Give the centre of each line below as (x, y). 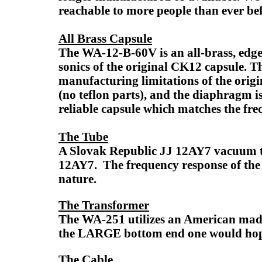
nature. (79, 179)
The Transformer (104, 205)
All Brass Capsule (105, 38)
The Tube (83, 137)
